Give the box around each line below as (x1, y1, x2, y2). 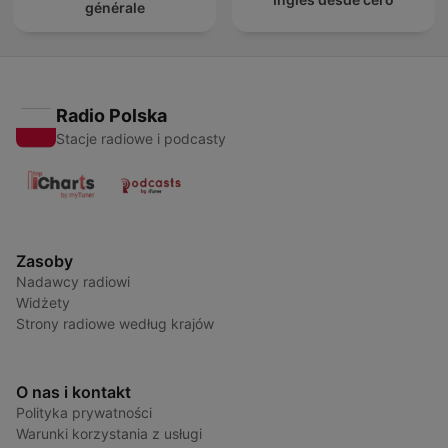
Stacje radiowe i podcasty (56, 129, 226, 147)
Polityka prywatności (16, 403, 152, 421)
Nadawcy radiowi (16, 272, 130, 290)
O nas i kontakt (16, 381, 131, 402)
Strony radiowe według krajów (16, 314, 214, 332)
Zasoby (16, 250, 73, 271)
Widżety (16, 293, 70, 311)
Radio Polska (56, 104, 167, 126)
